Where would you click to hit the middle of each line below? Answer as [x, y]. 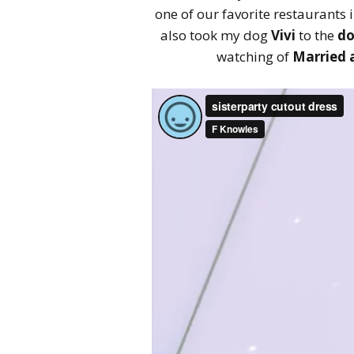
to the [316, 35]
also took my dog [215, 35]
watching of [252, 56]
